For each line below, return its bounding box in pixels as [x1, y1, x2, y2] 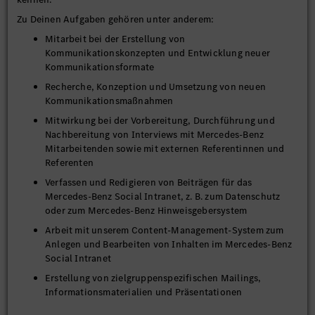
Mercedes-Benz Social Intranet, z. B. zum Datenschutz [45, 190, 281, 203]
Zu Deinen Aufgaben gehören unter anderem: [17, 13, 214, 26]
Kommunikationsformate [45, 60, 155, 74]
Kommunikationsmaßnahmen [45, 94, 174, 108]
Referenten [45, 156, 94, 169]
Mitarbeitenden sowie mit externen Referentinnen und [45, 142, 285, 155]
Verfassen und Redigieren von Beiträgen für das [45, 176, 252, 189]
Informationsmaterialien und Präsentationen [45, 285, 243, 299]
